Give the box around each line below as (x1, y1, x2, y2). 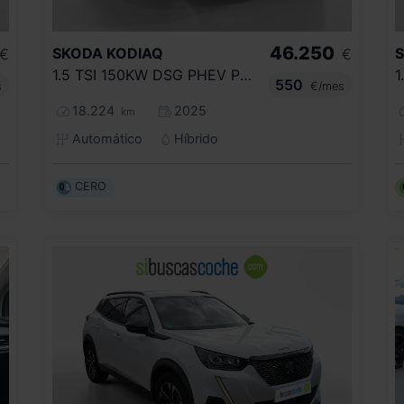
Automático (68, 130, 142, 146)
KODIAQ (106, 43, 163, 62)
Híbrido (170, 130, 219, 146)
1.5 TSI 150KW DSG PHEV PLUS (240, 65, 252, 84)
